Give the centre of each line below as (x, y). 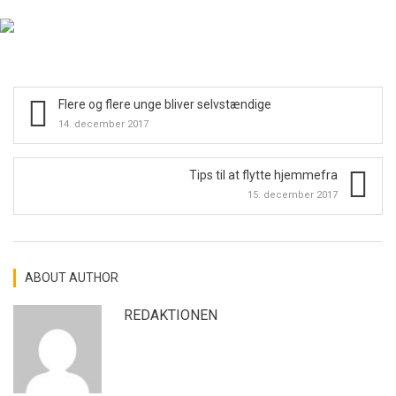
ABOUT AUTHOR (72, 277)
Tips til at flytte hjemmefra (263, 175)
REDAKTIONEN (171, 315)
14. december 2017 (103, 124)
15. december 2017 (293, 194)
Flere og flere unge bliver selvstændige (165, 104)
